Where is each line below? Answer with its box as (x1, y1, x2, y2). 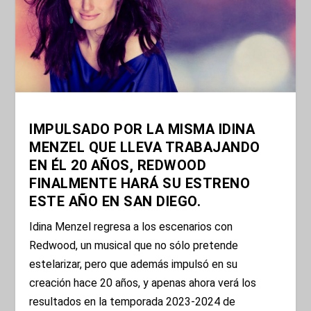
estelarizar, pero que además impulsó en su (29, 258, 238, 271)
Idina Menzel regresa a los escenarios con (29, 220, 233, 234)
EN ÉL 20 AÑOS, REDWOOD (29, 157, 207, 174)
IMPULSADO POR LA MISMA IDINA (29, 121, 255, 138)
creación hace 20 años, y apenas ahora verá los (29, 276, 257, 290)
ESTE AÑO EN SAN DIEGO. (29, 193, 201, 210)
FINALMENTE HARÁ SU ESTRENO (29, 175, 251, 192)
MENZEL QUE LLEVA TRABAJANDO (29, 139, 260, 156)
